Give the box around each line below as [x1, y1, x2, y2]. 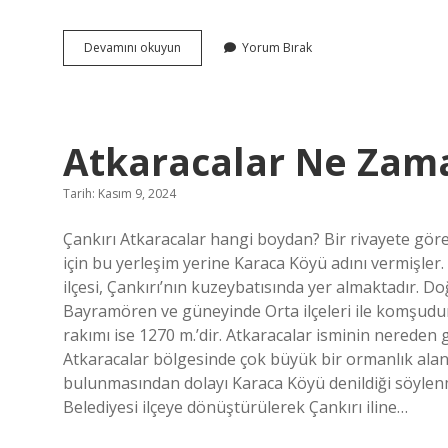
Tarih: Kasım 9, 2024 [63, 185, 176, 202]
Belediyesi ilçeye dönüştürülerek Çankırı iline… [63, 396, 408, 418]
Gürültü [180, 38, 222, 55]
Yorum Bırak [242, 39, 312, 56]
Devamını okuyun [84, 39, 181, 56]
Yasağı [180, 56, 217, 73]
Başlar [180, 110, 216, 127]
